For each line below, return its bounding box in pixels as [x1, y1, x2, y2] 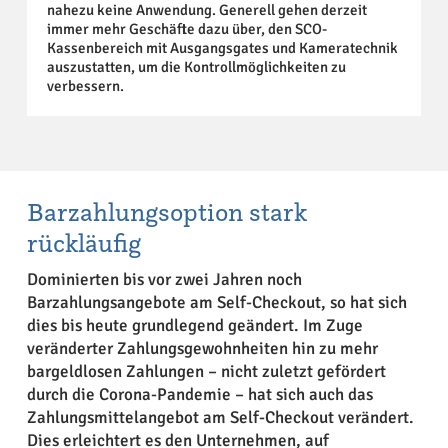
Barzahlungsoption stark [26, 195, 307, 227]
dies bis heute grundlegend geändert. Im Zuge [26, 314, 363, 336]
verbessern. [46, 76, 124, 95]
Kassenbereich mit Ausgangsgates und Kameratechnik [46, 38, 398, 57]
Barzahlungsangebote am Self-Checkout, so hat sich [26, 291, 407, 313]
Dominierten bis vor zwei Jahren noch [26, 268, 302, 290]
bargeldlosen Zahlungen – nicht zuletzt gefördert [26, 360, 386, 382]
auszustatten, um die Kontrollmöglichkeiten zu [46, 57, 346, 76]
